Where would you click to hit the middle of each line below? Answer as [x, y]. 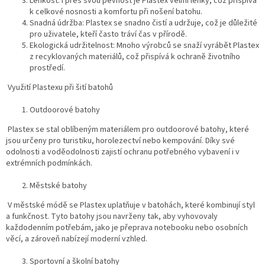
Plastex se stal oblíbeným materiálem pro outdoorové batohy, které [127, 130]
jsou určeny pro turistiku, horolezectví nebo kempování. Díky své [120, 141]
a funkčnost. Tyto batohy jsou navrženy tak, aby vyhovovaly [112, 217]
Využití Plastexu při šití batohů [59, 88]
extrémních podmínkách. [49, 164]
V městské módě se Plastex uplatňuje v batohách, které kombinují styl [130, 206]
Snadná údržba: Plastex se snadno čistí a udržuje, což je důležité [143, 23]
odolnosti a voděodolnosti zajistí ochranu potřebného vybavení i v [123, 152]
